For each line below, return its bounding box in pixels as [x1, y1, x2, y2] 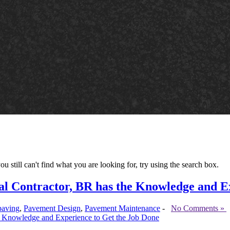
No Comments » [171, 203, 226, 213]
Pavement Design [24, 203, 81, 213]
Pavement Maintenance [85, 203, 160, 213]
